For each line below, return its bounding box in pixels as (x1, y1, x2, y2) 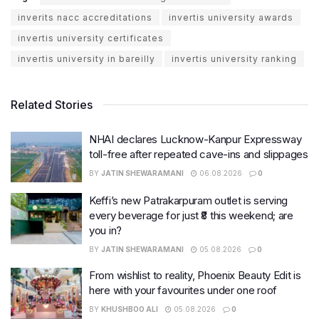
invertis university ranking (172, 53, 297, 64)
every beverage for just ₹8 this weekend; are (89, 209, 293, 223)
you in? (89, 224, 122, 238)
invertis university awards (169, 11, 293, 23)
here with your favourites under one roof (89, 283, 277, 298)
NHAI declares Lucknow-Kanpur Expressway (89, 132, 302, 146)
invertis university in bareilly (18, 53, 155, 64)
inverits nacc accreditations (18, 11, 152, 23)
